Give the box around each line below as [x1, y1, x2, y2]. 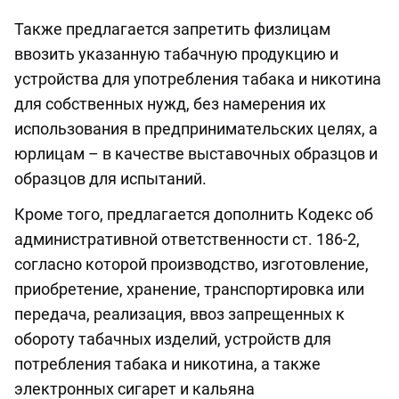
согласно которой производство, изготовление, [14, 255, 369, 274]
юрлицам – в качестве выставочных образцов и [14, 144, 378, 164]
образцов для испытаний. [14, 169, 207, 189]
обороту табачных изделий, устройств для [14, 330, 331, 349]
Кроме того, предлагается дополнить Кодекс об [14, 205, 373, 224]
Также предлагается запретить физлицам [14, 20, 330, 39]
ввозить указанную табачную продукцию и [14, 45, 338, 64]
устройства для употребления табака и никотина [14, 69, 381, 89]
